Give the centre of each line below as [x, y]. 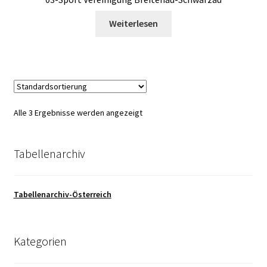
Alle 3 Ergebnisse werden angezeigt [78, 113]
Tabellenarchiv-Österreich [62, 194]
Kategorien [40, 241]
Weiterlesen [133, 24]
